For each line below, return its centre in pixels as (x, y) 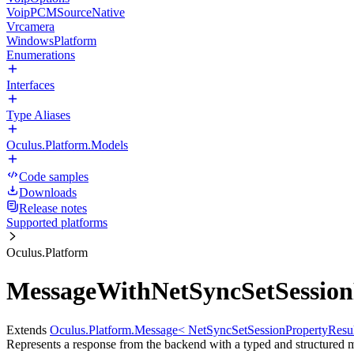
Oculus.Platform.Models (67, 145)
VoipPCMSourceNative (66, 12)
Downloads (48, 192)
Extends (28, 330)
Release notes (53, 208)
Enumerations (41, 55)
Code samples (54, 177)
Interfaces (30, 85)
